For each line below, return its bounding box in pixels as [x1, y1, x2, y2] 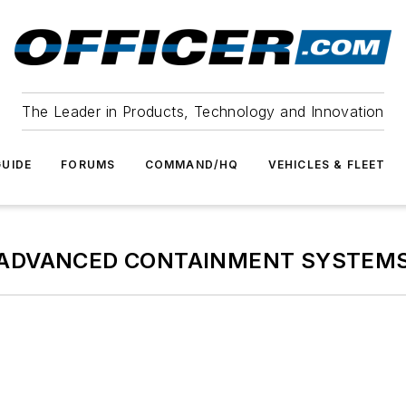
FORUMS [61, 158, 116, 171]
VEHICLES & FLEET [267, 158, 386, 171]
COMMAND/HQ [144, 158, 239, 171]
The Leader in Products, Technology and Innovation [22, 102, 384, 121]
